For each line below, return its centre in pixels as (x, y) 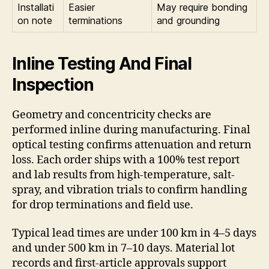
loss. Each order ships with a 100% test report (126, 160)
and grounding (188, 20)
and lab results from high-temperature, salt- (123, 175)
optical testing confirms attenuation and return (132, 145)
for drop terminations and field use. (103, 205)
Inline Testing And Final (102, 63)
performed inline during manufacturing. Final (131, 130)
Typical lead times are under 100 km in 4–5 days (134, 234)
